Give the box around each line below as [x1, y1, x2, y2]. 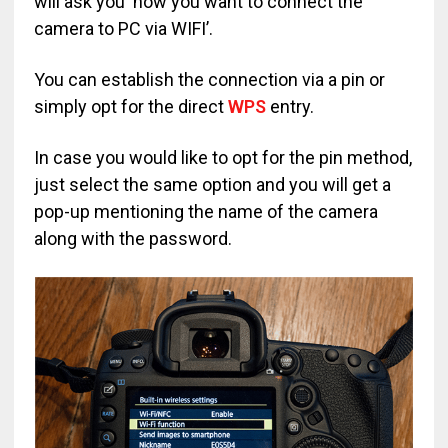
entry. [265, 95, 314, 117]
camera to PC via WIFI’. [33, 17, 213, 39]
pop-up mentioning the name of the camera [33, 200, 378, 222]
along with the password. [33, 227, 232, 249]
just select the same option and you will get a [33, 173, 391, 195]
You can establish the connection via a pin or [33, 68, 385, 90]
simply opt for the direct [33, 95, 228, 117]
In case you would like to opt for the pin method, [33, 146, 412, 168]
